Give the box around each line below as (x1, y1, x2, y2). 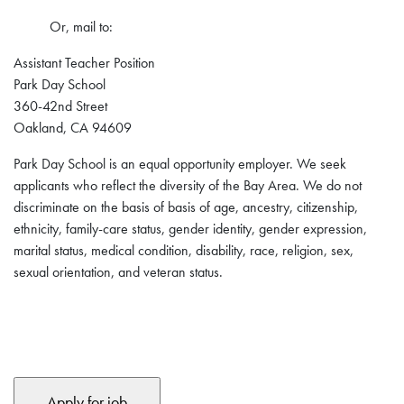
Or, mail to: (50, 17, 113, 36)
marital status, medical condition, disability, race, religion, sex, (14, 241, 353, 260)
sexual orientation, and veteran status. (14, 262, 223, 281)
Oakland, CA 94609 (14, 118, 132, 137)
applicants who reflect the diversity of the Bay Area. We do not (14, 176, 362, 195)
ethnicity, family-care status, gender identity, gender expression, (14, 219, 367, 238)
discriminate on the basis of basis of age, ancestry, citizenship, (14, 197, 358, 216)
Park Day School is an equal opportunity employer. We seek (14, 154, 346, 173)
